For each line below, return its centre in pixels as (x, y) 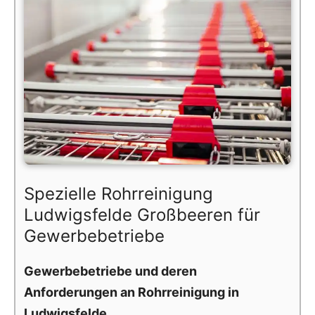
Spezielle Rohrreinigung (118, 193)
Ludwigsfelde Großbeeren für (142, 214)
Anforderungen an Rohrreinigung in (131, 292)
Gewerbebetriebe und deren (110, 271)
